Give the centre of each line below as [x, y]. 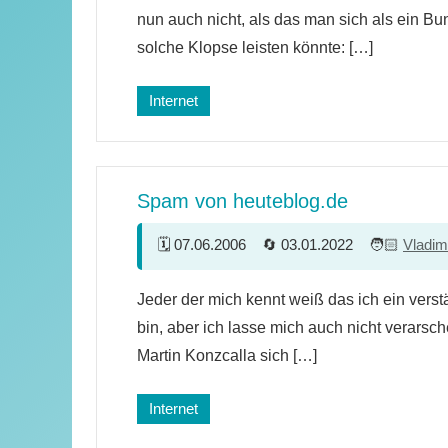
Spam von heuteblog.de [242, 200]
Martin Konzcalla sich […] [227, 355]
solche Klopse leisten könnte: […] [255, 47]
